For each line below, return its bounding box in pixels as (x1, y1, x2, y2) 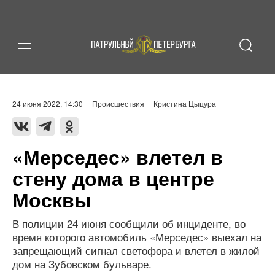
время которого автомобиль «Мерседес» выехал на (12, 229, 261, 244)
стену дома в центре (12, 164, 214, 192)
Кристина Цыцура (153, 98, 216, 109)
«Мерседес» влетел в (12, 142, 223, 171)
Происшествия (92, 98, 144, 109)
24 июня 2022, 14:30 (12, 98, 83, 109)
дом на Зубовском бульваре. (12, 256, 152, 271)
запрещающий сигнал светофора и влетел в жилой (12, 242, 260, 258)
